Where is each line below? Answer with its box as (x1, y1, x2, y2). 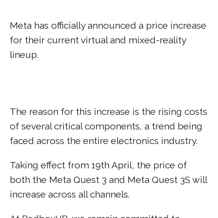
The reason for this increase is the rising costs (10, 106, 207, 117)
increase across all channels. (10, 188, 129, 200)
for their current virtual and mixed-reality (10, 35, 186, 45)
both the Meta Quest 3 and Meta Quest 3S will (10, 174, 207, 185)
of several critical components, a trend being (10, 121, 202, 131)
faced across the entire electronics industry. (10, 135, 198, 146)
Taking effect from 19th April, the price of (10, 159, 187, 170)
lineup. (10, 49, 38, 60)
